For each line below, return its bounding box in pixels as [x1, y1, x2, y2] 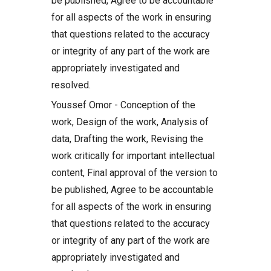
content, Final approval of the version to [51, 166, 218, 178]
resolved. [51, 79, 91, 91]
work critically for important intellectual [51, 149, 215, 162]
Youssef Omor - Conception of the [51, 99, 195, 111]
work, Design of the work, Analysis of [51, 116, 209, 128]
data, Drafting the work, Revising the [51, 132, 203, 145]
